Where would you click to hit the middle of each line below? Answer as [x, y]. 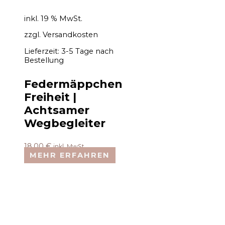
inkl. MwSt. [70, 146]
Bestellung [44, 60]
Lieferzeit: [43, 51]
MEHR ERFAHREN [70, 155]
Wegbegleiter [65, 123]
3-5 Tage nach [87, 51]
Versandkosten [70, 35]
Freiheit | [50, 97]
